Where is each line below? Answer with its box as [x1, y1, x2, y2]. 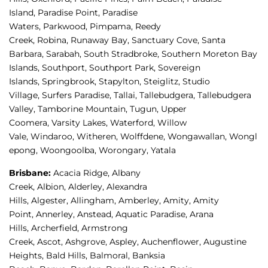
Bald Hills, [46, 250, 90, 261]
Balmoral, [90, 250, 132, 261]
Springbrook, [42, 76, 99, 87]
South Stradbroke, [84, 48, 162, 60]
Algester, [31, 195, 71, 206]
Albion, [37, 181, 68, 193]
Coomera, [9, 117, 51, 129]
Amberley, [118, 195, 163, 206]
